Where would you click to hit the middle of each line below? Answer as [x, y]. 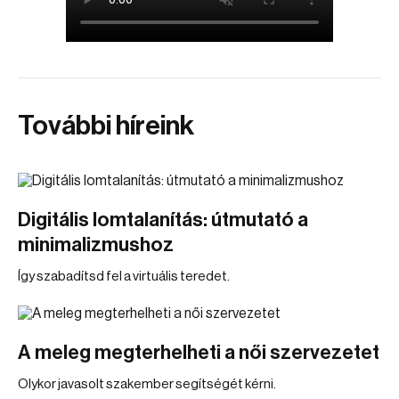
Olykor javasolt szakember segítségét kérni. [147, 384]
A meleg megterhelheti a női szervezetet [199, 353]
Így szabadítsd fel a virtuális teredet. [124, 277]
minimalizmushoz [96, 245]
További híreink [106, 126]
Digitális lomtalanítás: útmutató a [163, 220]
